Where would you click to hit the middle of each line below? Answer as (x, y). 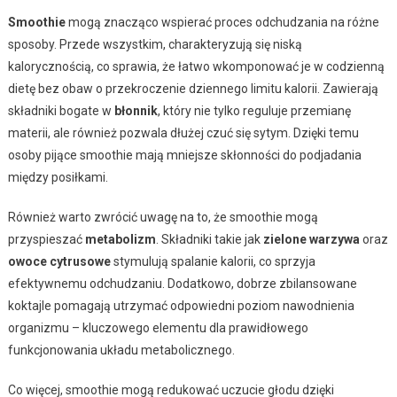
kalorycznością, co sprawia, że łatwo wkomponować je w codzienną (196, 66)
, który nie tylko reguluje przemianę (254, 110)
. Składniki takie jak (209, 239)
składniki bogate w (61, 110)
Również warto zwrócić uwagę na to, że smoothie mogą (163, 217)
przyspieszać (46, 239)
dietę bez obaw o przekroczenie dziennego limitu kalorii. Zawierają (193, 88)
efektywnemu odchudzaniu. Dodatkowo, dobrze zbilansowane (182, 283)
